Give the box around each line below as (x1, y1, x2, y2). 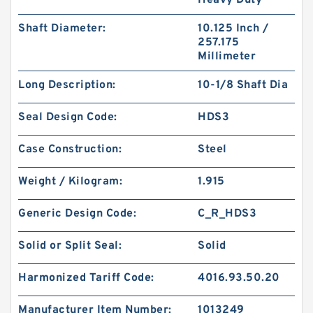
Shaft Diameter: (18, 22, 106, 36)
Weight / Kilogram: (18, 175, 122, 189)
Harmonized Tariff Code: (18, 271, 154, 285)
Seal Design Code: (18, 110, 117, 124)
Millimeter (198, 50, 256, 64)
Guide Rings (59, 96, 109, 108)
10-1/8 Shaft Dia (198, 78, 289, 92)
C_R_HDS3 (198, 207, 257, 221)
